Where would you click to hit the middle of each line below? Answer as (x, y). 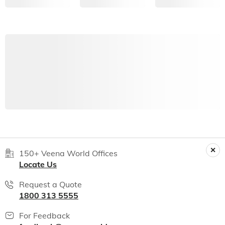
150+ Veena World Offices (68, 153)
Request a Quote (50, 184)
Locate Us (38, 164)
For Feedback (44, 215)
